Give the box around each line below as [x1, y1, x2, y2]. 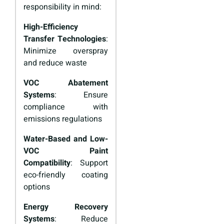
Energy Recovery [23, 201, 108, 213]
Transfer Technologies [23, 33, 106, 45]
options [23, 181, 50, 193]
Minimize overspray [23, 45, 108, 57]
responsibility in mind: [23, 1, 101, 13]
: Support [70, 157, 108, 169]
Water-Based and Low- [23, 133, 108, 145]
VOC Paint [23, 145, 108, 157]
